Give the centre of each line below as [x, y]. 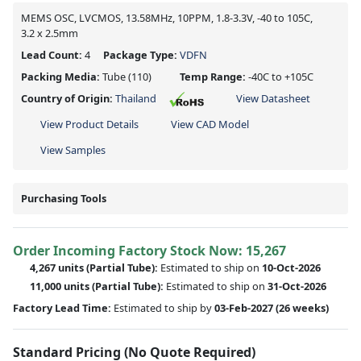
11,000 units [61, 286]
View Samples [73, 149]
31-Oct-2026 [297, 286]
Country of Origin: [68, 98]
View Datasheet [273, 98]
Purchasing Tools [64, 198]
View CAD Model [210, 124]
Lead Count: [53, 54]
